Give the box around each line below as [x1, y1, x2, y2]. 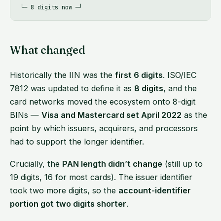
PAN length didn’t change [62, 159, 162, 169]
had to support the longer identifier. [10, 136, 144, 147]
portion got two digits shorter [10, 199, 126, 209]
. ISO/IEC [163, 70, 197, 80]
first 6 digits [115, 70, 163, 80]
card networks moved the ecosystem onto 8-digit [10, 96, 196, 107]
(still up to [162, 159, 203, 169]
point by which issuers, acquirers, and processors [10, 123, 198, 133]
